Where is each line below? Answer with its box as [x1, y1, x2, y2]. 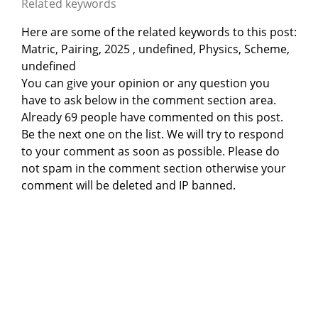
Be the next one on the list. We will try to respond [21, 126, 284, 143]
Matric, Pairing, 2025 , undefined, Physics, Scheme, [21, 41, 290, 57]
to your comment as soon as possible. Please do [21, 143, 280, 160]
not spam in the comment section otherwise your [21, 160, 286, 177]
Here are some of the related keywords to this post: [21, 24, 297, 40]
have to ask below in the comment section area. [21, 92, 276, 109]
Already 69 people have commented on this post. [21, 109, 283, 126]
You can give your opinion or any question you [21, 75, 270, 92]
